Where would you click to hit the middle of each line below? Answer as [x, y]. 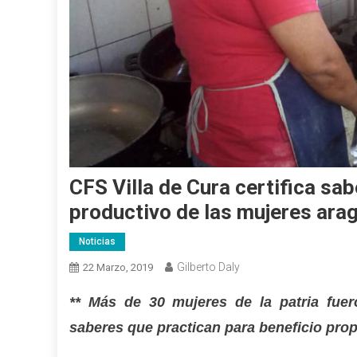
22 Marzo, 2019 [118, 267]
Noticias [97, 241]
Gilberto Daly [208, 267]
